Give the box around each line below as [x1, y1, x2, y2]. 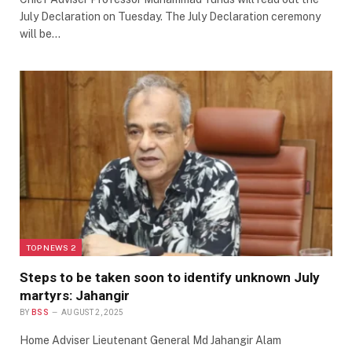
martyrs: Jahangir [20, 288, 130, 304]
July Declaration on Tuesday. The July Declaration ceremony [20, 9, 321, 23]
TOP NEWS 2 [26, 243, 75, 253]
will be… [20, 27, 60, 40]
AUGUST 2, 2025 [61, 308, 124, 317]
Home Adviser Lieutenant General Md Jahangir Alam [20, 334, 281, 347]
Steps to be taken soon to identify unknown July [20, 269, 320, 286]
